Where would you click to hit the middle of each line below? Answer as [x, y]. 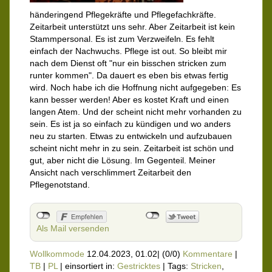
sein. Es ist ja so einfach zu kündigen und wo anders [130, 124]
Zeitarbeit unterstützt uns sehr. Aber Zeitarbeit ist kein [132, 27]
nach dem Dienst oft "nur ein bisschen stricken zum [128, 63]
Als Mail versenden [73, 229]
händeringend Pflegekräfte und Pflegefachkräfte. [123, 15]
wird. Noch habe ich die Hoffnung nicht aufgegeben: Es [135, 88]
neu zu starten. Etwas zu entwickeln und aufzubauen [131, 136]
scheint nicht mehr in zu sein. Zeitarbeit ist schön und [132, 148]
